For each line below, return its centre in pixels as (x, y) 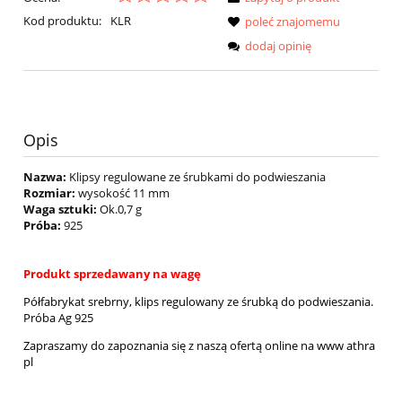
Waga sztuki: (60, 209)
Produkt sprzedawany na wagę (112, 273)
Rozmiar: (49, 192)
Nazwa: (45, 176)
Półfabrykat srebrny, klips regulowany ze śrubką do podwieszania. (198, 301)
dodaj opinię (278, 46)
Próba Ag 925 (58, 317)
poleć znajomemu (293, 22)
